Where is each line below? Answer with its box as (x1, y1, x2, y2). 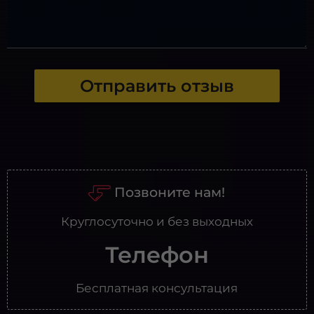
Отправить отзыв (79, 75, 234, 96)
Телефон (104, 240, 209, 268)
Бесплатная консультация (76, 280, 238, 295)
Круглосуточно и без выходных (60, 214, 253, 228)
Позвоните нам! (114, 183, 226, 200)
